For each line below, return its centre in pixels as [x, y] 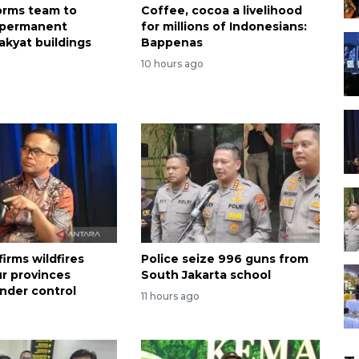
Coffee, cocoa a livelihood [221, 11]
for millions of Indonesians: [224, 27]
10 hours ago [172, 64]
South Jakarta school [206, 274]
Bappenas [171, 43]
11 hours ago [170, 296]
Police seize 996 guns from [224, 258]
